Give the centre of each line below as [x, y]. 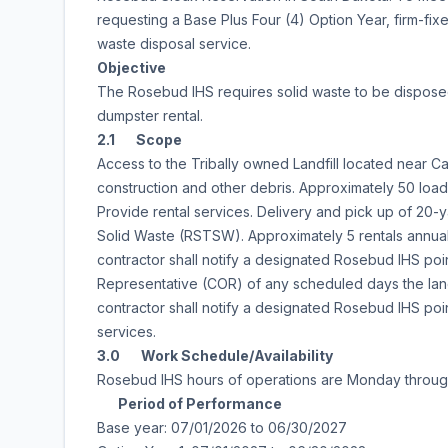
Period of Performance [189, 403]
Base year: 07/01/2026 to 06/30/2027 [222, 427]
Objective [131, 67]
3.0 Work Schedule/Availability [215, 355]
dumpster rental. [150, 115]
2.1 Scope [139, 139]
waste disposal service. [174, 43]
